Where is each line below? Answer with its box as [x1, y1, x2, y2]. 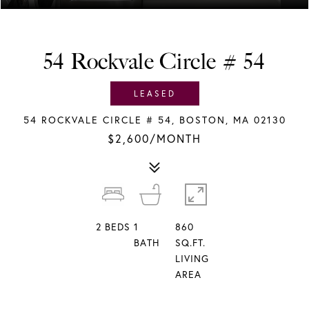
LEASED [133, 88, 176, 99]
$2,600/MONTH [108, 132, 201, 146]
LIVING [175, 252, 209, 265]
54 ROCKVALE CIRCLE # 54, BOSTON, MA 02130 [23, 114, 286, 126]
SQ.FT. [175, 237, 206, 249]
